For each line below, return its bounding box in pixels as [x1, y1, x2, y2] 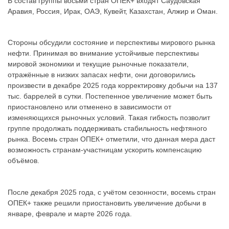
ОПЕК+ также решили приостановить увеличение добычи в [8, 198, 206, 207]
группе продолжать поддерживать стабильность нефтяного [8, 124, 207, 133]
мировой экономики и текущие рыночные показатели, [8, 60, 189, 68]
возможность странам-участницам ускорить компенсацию [8, 146, 202, 154]
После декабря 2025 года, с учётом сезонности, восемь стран [8, 188, 216, 196]
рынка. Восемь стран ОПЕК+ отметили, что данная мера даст [8, 135, 215, 144]
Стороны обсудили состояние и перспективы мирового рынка [8, 38, 215, 47]
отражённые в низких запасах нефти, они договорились [8, 71, 195, 79]
